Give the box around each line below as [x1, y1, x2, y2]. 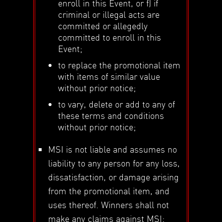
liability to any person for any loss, [48, 157, 180, 168]
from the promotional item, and [48, 184, 170, 196]
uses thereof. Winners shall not [48, 198, 169, 210]
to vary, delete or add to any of [58, 98, 175, 110]
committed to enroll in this [58, 31, 162, 43]
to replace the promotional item [58, 58, 181, 70]
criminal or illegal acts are [58, 8, 160, 20]
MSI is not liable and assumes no [48, 143, 177, 155]
